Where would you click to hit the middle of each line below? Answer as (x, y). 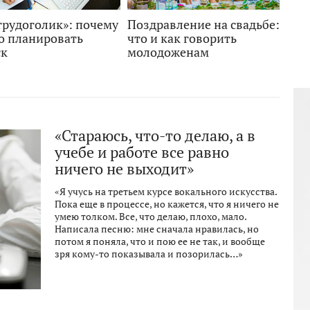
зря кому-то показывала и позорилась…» (149, 254)
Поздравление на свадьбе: (203, 25)
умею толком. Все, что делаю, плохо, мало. (151, 217)
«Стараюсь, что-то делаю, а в (155, 136)
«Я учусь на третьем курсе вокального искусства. (166, 192)
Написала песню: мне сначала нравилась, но (157, 229)
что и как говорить (182, 38)
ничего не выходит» (124, 169)
